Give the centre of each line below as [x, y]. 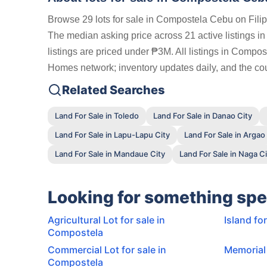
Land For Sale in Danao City [203, 116]
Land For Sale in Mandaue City [110, 154]
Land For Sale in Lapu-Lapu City [112, 135]
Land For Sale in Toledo [97, 116]
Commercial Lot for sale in [107, 249]
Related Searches [114, 90]
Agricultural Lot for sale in [106, 220]
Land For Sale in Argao [225, 135]
